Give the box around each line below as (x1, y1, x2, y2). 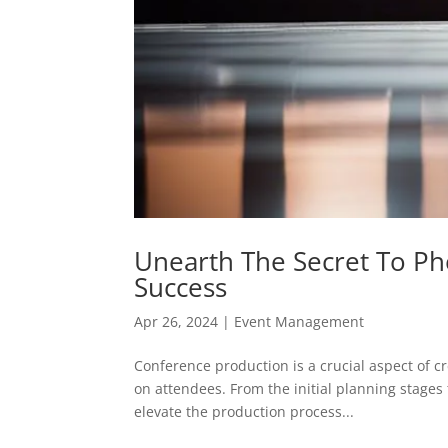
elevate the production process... (134, 401, 355, 421)
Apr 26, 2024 (134, 311, 219, 331)
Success (134, 268, 228, 305)
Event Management (234, 311, 365, 331)
